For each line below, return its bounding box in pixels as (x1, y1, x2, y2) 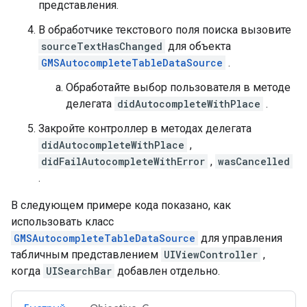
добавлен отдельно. (114, 265, 220, 278)
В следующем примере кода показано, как (11, 199, 231, 212)
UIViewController (164, 248, 258, 262)
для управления (198, 232, 282, 245)
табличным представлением (11, 248, 161, 262)
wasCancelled (218, 155, 290, 169)
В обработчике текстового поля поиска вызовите (38, 23, 291, 37)
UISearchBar (46, 265, 112, 278)
